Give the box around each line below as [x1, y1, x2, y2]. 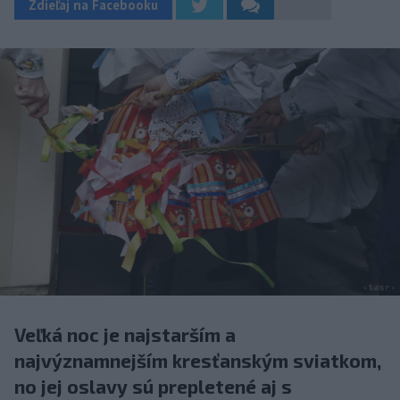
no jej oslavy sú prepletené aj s [14, 375, 292, 398]
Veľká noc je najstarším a [14, 323, 236, 346]
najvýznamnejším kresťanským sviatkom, [14, 349, 381, 372]
